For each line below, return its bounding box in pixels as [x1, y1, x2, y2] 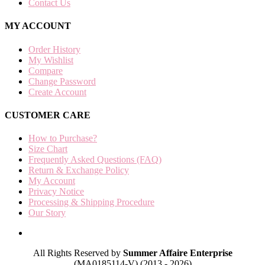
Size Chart [28, 144, 67, 154]
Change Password [28, 76, 96, 86]
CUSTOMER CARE [5, 109, 91, 120]
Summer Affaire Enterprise [122, 248, 232, 258]
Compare [28, 65, 63, 76]
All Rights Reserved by [33, 248, 123, 258]
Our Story [28, 208, 66, 218]
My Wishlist [28, 54, 73, 65]
